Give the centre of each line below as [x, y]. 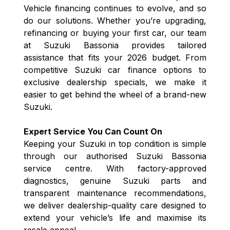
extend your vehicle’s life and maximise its [115, 217]
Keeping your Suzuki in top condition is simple [115, 143]
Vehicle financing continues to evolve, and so [115, 8]
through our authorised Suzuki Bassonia [115, 156]
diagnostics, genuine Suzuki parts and [115, 180]
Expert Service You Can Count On [93, 131]
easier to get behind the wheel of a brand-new [115, 94]
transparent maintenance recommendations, [115, 193]
